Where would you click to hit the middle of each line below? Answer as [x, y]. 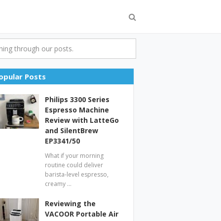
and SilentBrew [71, 130]
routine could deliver [74, 165]
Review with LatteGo [82, 120]
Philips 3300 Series [77, 99]
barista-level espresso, [76, 174]
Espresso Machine [77, 110]
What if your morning [74, 156]
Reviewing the [70, 203]
